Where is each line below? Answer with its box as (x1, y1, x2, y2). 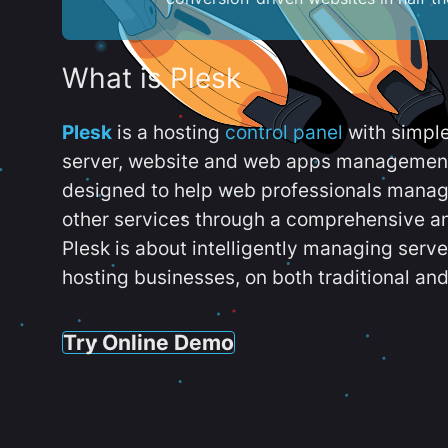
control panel (225, 121, 343, 144)
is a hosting (112, 121, 225, 144)
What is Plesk (62, 61, 241, 96)
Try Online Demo (63, 328, 234, 355)
